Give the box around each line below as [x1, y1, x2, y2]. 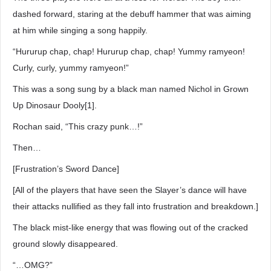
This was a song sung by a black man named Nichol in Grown [13, 84, 249, 94]
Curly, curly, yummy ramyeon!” [13, 63, 129, 73]
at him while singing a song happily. [13, 25, 148, 35]
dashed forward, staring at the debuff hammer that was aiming [13, 9, 251, 19]
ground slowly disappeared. [13, 239, 118, 249]
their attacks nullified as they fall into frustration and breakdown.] [13, 201, 258, 211]
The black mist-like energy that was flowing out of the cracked [13, 223, 248, 232]
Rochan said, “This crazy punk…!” [13, 122, 143, 131]
